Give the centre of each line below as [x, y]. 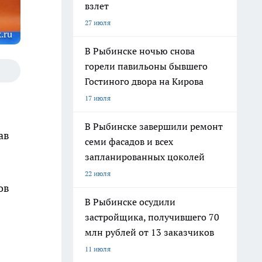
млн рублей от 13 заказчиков [149, 232]
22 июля [98, 173]
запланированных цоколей [145, 157]
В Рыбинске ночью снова [140, 51]
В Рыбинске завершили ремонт [154, 126]
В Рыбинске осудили [130, 202]
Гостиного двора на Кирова [144, 81]
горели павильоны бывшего [146, 66]
